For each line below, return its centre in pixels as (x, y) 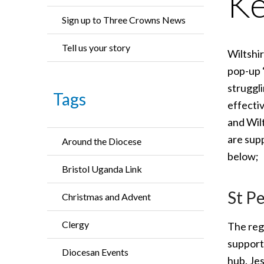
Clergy (75, 224)
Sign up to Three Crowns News (124, 20)
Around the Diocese (102, 141)
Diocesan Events (95, 252)
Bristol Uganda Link (102, 169)
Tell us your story (96, 47)
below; (244, 156)
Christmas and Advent (106, 197)
